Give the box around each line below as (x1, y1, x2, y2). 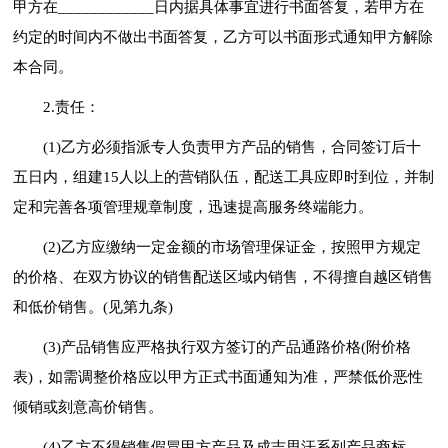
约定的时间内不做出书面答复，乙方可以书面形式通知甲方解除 (13, 28, 434, 45)
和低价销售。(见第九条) (13, 298, 174, 315)
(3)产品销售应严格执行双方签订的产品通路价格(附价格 (43, 338, 412, 355)
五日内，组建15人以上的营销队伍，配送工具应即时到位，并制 (13, 168, 435, 185)
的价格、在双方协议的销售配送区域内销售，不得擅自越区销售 (13, 268, 434, 285)
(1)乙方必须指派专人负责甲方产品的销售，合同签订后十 (43, 138, 422, 155)
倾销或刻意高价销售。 (13, 398, 164, 415)
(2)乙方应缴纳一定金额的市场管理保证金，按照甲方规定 (43, 238, 422, 255)
